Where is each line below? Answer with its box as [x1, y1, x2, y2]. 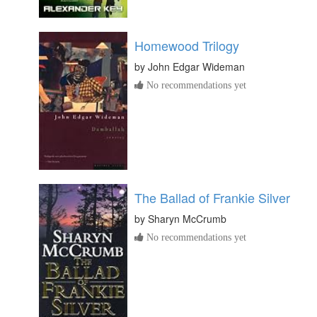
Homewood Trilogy [134, 36, 239, 55]
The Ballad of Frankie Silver [134, 188, 290, 207]
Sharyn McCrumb [148, 211, 226, 226]
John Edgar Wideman [148, 59, 245, 74]
